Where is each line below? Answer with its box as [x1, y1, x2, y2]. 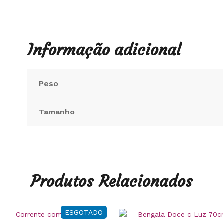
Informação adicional [27, 39, 181, 60]
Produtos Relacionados [30, 171, 193, 191]
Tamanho [38, 107, 75, 116]
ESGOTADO [65, 208, 103, 216]
